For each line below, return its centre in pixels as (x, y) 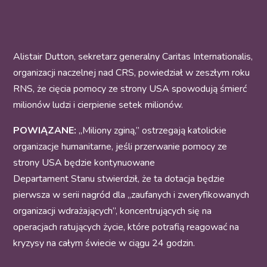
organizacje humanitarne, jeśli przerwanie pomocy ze (120, 147)
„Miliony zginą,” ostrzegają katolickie (152, 131)
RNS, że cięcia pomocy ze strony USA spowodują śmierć (130, 89)
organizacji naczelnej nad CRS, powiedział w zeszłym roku (132, 73)
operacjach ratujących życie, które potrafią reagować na (126, 227)
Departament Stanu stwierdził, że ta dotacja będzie (119, 179)
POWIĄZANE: (45, 131)
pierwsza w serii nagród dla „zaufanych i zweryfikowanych (131, 195)
